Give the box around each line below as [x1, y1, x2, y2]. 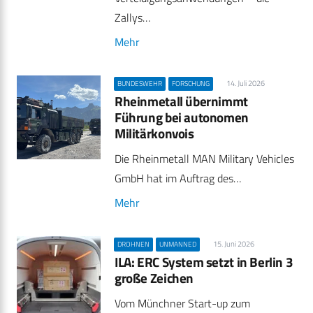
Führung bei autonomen [115, 107, 249, 128]
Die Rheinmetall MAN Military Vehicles [115, 150, 294, 168]
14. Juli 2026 [226, 78, 265, 89]
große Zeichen [115, 268, 194, 289]
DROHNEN [117, 238, 150, 249]
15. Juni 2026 [212, 238, 254, 249]
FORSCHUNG [172, 78, 210, 89]
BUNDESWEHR [117, 78, 163, 89]
